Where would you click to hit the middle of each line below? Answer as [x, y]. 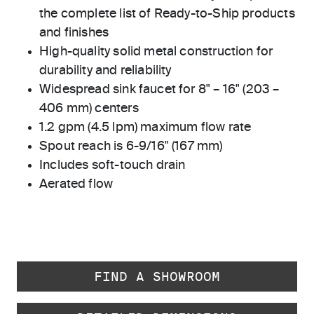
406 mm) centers [89, 108]
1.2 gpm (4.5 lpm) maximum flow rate [145, 127]
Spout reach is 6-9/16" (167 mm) [131, 146]
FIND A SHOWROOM [157, 276]
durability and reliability [105, 70]
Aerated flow [76, 184]
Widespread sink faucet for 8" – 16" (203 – [159, 89]
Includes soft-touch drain [112, 165]
